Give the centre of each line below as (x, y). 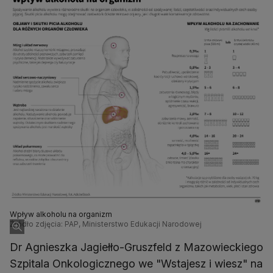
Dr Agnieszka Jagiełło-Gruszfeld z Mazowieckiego (136, 247)
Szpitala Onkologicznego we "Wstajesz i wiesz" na (136, 264)
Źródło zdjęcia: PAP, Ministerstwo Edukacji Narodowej (106, 224)
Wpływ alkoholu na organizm (61, 214)
